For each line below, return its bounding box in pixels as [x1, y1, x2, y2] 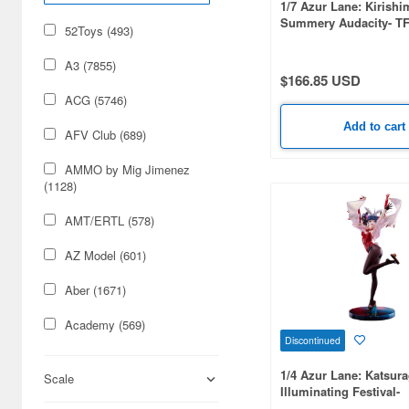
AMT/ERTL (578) [65, 212, 154, 229]
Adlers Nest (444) [65, 385, 157, 403]
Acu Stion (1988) [65, 351, 153, 368]
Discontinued [285, 332, 341, 347]
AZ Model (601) [65, 246, 146, 264]
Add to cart [343, 119, 406, 133]
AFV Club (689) [65, 126, 146, 143]
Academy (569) [65, 316, 145, 333]
